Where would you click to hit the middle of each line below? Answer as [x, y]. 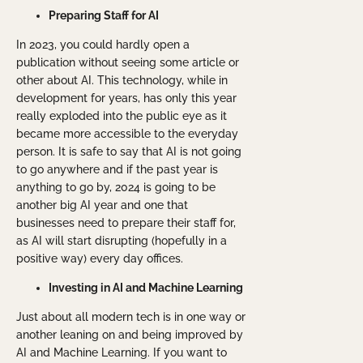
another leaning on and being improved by [130, 335]
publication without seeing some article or [128, 63]
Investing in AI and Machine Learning [146, 288]
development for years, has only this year [126, 98]
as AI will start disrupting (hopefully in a [122, 241]
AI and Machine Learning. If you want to [122, 353]
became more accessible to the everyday [127, 134]
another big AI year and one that [102, 205]
